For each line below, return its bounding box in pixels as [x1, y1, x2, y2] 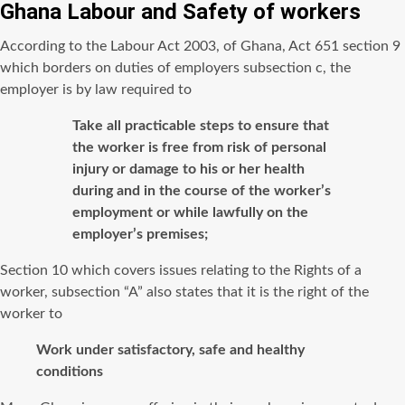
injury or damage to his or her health [72, 162, 305, 176]
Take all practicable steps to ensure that [72, 118, 329, 133]
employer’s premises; [72, 227, 208, 241]
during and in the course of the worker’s [72, 184, 331, 198]
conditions [36, 364, 103, 379]
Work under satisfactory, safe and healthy [36, 343, 305, 357]
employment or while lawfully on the [72, 205, 308, 220]
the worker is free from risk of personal [72, 140, 326, 155]
